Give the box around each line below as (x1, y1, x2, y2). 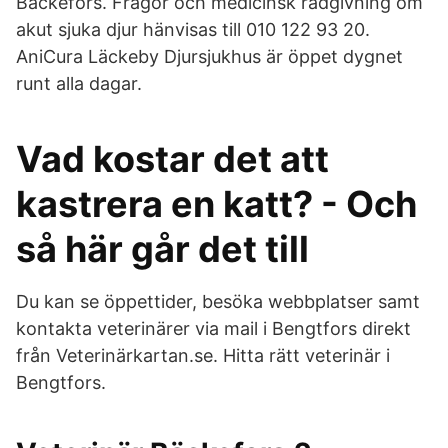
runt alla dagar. (16, 73, 142, 94)
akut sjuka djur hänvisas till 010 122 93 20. (16, 19, 370, 40)
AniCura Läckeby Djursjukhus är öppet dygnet (16, 46, 403, 67)
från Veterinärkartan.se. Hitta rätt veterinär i (16, 345, 390, 366)
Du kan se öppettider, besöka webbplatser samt (16, 291, 420, 312)
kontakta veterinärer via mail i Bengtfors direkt (16, 318, 411, 339)
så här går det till (16, 227, 309, 271)
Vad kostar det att (16, 137, 329, 181)
